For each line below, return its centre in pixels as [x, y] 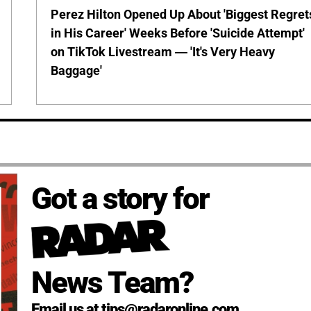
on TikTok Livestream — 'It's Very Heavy [163, 52]
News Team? [112, 282]
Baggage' [77, 71]
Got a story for [120, 199]
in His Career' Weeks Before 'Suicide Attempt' [178, 33]
